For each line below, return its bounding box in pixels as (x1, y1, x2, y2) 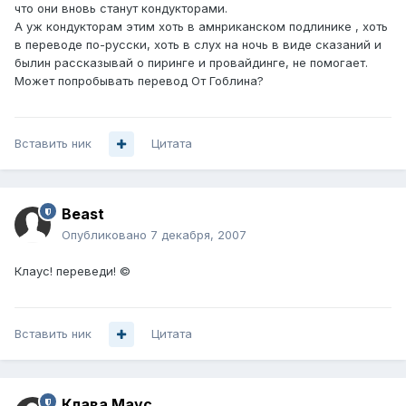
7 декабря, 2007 (150, 227, 246, 243)
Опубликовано (62, 227, 150, 243)
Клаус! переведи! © (14, 264, 130, 279)
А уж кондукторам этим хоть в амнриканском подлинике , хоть (14, 19, 388, 34)
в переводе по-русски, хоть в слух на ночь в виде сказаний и (14, 37, 382, 53)
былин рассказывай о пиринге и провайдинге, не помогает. (14, 55, 368, 71)
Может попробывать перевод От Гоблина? (14, 73, 264, 89)
